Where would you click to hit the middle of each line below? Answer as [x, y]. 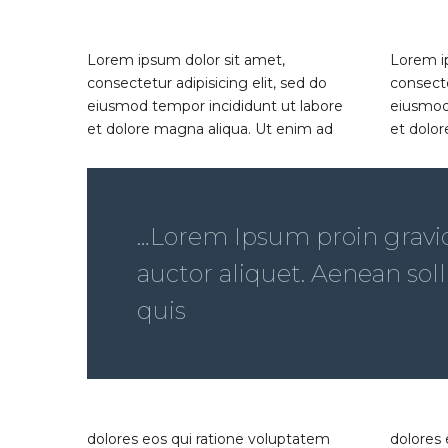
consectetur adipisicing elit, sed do [207, 83]
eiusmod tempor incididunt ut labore [215, 106]
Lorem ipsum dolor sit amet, [186, 60]
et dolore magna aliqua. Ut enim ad [210, 129]
